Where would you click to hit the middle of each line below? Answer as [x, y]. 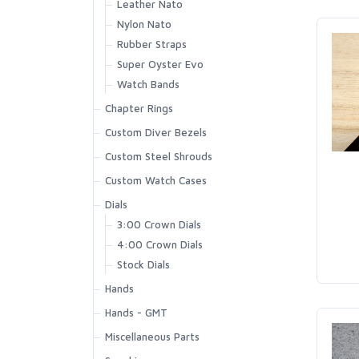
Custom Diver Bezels [156, 132]
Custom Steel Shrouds [159, 156]
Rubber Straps [152, 44]
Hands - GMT [136, 313]
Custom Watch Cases [156, 180]
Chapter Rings [139, 108]
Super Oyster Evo [160, 64]
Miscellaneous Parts [152, 337]
